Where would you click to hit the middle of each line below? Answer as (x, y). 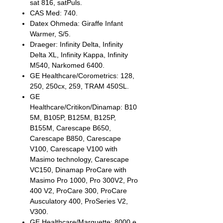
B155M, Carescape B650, (70, 128)
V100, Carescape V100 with (74, 149)
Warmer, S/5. (51, 34)
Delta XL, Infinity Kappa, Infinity (79, 55)
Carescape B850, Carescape (75, 138)
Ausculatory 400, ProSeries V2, (79, 201)
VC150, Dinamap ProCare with (78, 170)
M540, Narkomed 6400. (68, 65)
